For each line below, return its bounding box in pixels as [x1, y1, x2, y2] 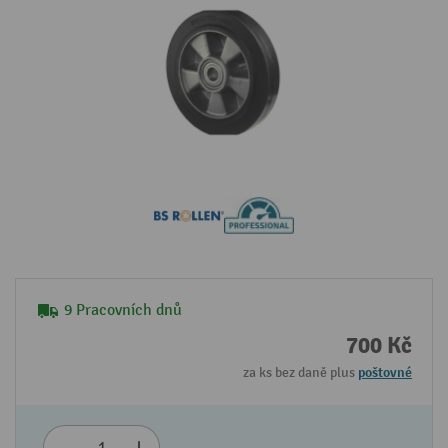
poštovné [358, 364, 412, 382]
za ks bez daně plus [243, 364, 358, 382]
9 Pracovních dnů [64, 301, 182, 321]
